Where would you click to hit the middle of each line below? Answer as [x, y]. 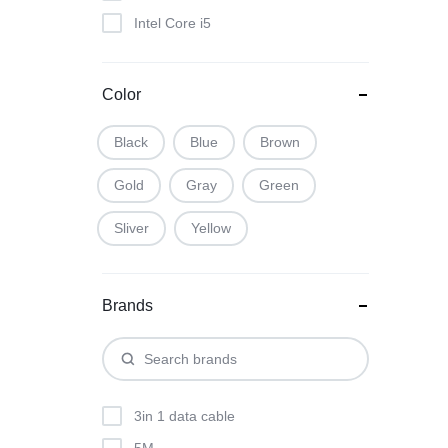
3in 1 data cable [184, 416]
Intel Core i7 [172, 55]
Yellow [211, 228]
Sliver [131, 228]
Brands [127, 305]
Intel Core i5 [172, 23]
